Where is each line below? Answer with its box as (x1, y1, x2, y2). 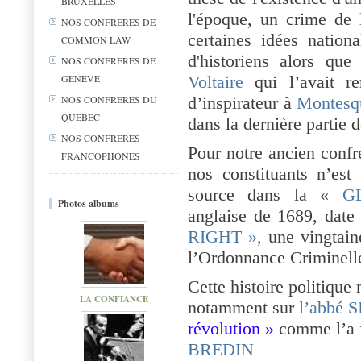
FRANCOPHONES (61, 149, 140, 162)
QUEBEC (61, 110, 100, 123)
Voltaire (188, 72, 243, 92)
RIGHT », (188, 226, 262, 247)
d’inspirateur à (188, 93, 297, 113)
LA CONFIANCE (79, 292, 148, 305)
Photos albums (58, 197, 119, 210)
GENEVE (61, 72, 100, 85)
